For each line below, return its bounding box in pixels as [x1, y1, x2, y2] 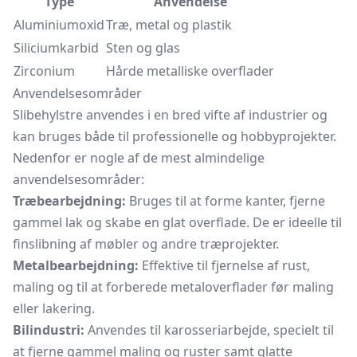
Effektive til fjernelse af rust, [139, 257, 310, 274]
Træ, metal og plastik [106, 16, 232, 33]
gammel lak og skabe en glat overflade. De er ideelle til [13, 214, 342, 231]
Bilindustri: [13, 321, 84, 339]
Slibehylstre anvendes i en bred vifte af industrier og [13, 106, 328, 124]
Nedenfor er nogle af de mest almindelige [13, 149, 265, 167]
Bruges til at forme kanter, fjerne [126, 192, 325, 210]
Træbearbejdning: [13, 192, 126, 210]
